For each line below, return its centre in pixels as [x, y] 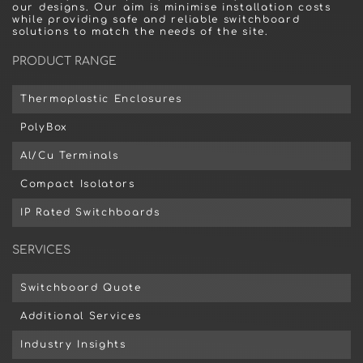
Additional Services [81, 316]
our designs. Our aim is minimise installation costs [172, 7]
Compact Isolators [78, 184]
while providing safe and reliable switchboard [156, 19]
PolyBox [44, 127]
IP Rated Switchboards [90, 212]
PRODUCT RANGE [64, 61]
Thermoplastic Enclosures [101, 99]
